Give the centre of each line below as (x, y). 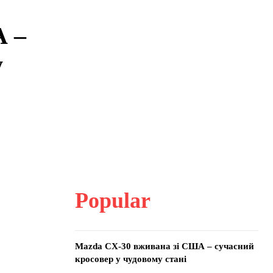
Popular (112, 200)
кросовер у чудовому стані (130, 259)
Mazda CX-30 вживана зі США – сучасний (164, 246)
